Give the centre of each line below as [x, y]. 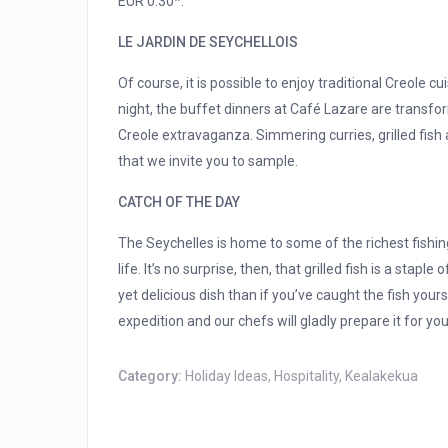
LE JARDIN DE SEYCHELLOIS [208, 42]
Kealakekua [381, 376]
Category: [151, 376]
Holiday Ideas [226, 376]
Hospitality [306, 376]
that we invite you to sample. [208, 161]
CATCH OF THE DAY [179, 202]
